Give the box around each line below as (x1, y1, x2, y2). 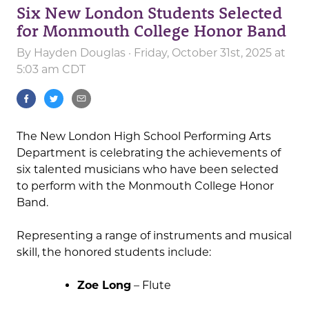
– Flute (131, 279, 171, 292)
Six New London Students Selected (17, 1, 282, 23)
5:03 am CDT (17, 63, 86, 77)
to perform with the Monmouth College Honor (17, 179, 274, 193)
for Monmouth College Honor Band (17, 19, 286, 41)
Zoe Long (77, 279, 131, 292)
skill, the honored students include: (17, 246, 211, 259)
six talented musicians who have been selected (17, 163, 279, 177)
